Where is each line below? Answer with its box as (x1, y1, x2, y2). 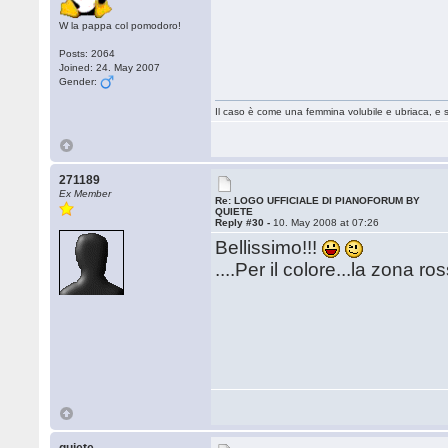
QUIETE (215, 206, 254, 217)
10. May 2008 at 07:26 (273, 217, 380, 228)
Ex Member (59, 188, 112, 199)
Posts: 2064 (59, 48, 116, 59)
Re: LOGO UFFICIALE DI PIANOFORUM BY (215, 195, 421, 206)
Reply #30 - (215, 217, 274, 228)
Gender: (59, 76, 101, 87)
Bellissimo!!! (215, 237, 323, 258)
